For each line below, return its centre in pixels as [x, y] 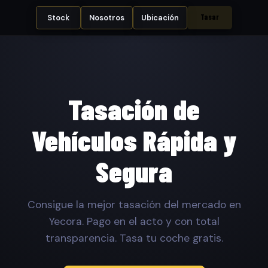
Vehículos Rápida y [134, 140]
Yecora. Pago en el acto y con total [134, 221]
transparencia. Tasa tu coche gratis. [134, 238]
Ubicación [160, 17]
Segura [134, 171]
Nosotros [107, 17]
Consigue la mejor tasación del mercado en [134, 204]
